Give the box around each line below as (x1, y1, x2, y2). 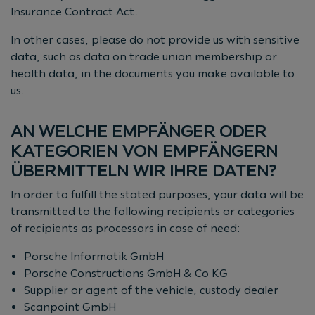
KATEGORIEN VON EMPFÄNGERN (11, 140, 278, 161)
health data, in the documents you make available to (11, 66, 295, 80)
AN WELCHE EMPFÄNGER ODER (11, 120, 266, 141)
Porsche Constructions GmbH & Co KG (24, 266, 229, 280)
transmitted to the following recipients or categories (11, 204, 295, 218)
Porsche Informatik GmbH (24, 249, 165, 263)
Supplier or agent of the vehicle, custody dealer (24, 283, 279, 297)
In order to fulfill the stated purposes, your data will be (11, 187, 304, 201)
